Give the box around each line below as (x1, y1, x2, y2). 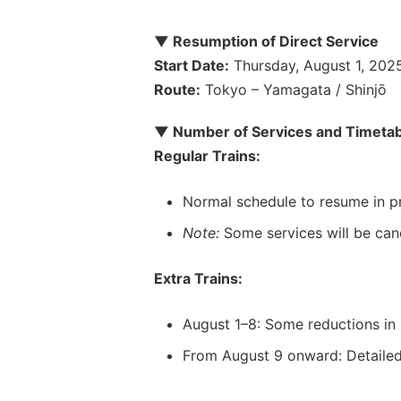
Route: (154, 80, 200, 98)
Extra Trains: (154, 269, 243, 287)
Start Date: (154, 55, 229, 74)
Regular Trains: (154, 146, 260, 165)
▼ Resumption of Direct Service (154, 31, 379, 50)
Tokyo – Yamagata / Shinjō (200, 80, 387, 98)
